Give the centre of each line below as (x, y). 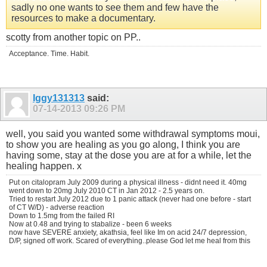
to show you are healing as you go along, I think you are (123, 145)
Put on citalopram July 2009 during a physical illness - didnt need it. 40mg (128, 183)
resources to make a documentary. (83, 18)
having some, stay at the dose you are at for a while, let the (129, 156)
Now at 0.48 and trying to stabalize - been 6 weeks (90, 224)
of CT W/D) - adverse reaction (57, 208)
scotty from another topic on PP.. (73, 37)
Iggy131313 (59, 98)
